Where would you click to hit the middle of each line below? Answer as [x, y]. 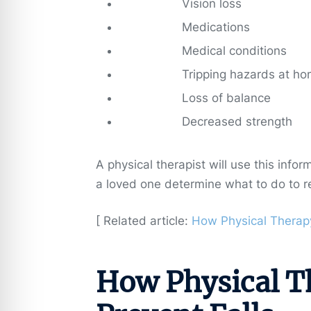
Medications [216, 27]
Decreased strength [237, 121]
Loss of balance [226, 98]
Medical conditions [234, 50]
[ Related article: [144, 221]
